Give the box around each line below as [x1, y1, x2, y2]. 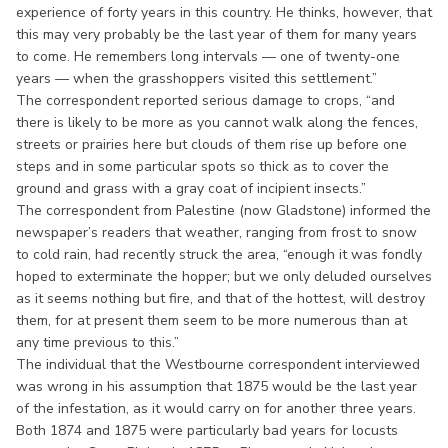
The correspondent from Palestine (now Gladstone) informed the [16, 200, 431, 220]
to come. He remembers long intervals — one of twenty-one [16, 46, 400, 66]
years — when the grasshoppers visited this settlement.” [16, 68, 377, 88]
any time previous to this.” [16, 332, 179, 352]
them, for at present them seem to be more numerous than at [16, 310, 407, 330]
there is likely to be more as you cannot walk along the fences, [16, 112, 418, 132]
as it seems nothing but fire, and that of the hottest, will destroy [16, 288, 425, 308]
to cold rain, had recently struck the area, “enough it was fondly [16, 244, 422, 264]
